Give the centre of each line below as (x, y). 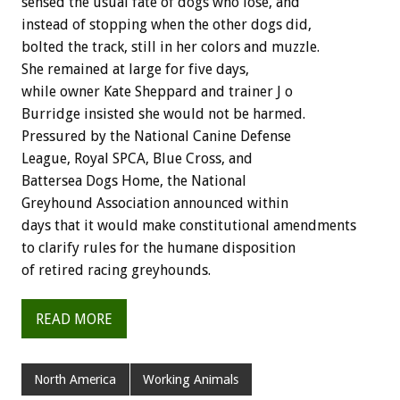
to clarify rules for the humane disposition (158, 248)
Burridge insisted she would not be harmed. (163, 114)
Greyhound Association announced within (155, 204)
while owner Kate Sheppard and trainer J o (157, 92)
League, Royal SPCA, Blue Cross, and (137, 159)
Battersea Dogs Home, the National (134, 181)
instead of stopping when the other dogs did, (167, 25)
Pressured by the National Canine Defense (156, 137)
